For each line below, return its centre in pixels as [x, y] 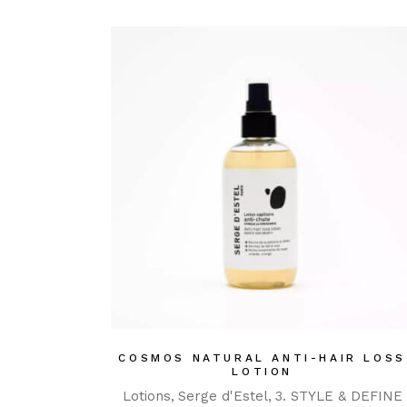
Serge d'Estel [223, 397]
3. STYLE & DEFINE [338, 397]
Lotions [146, 397]
